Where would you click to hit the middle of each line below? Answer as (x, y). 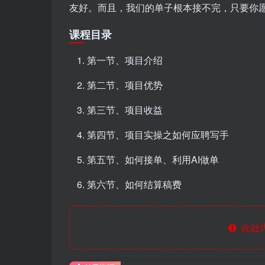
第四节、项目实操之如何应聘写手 (158, 134)
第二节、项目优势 (125, 85)
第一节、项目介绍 (125, 60)
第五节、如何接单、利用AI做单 (153, 159)
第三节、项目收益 (125, 109)
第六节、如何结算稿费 (134, 184)
